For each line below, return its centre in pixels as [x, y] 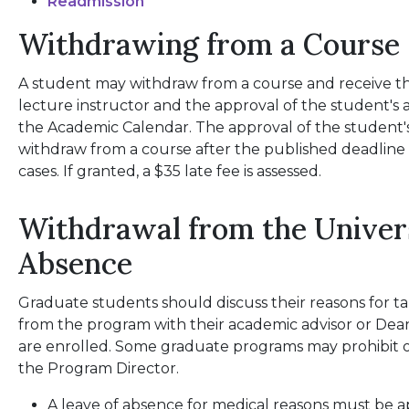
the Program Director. [99, 368]
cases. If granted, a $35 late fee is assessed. [172, 171]
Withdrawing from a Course [210, 44]
